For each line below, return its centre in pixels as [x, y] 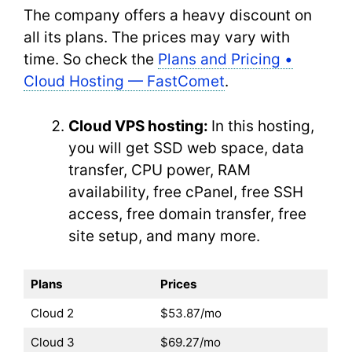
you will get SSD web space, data [186, 148]
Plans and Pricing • [225, 59]
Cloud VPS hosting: [140, 126]
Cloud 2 [52, 313]
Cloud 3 [54, 342]
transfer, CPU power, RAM [159, 170]
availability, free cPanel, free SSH [186, 192]
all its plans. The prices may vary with [157, 37]
